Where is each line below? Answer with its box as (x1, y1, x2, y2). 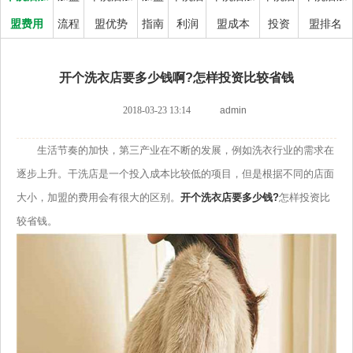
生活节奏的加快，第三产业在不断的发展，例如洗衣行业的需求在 (17, 144, 334, 157)
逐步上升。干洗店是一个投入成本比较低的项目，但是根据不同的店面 (17, 168, 334, 180)
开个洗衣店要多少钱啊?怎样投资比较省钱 (59, 71, 294, 85)
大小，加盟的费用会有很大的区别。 (17, 191, 180, 204)
